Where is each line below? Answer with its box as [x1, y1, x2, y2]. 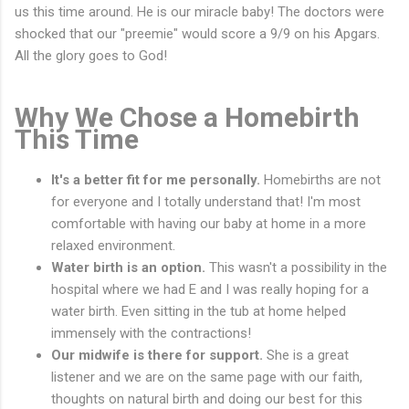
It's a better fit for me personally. [51, 171, 260, 188]
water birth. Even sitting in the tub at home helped [51, 302, 346, 320]
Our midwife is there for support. [51, 346, 263, 363]
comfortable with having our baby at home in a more [51, 215, 366, 232]
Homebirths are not [260, 171, 381, 188]
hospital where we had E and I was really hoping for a [51, 280, 369, 298]
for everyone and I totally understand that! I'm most [51, 193, 361, 210]
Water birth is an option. [51, 258, 205, 276]
